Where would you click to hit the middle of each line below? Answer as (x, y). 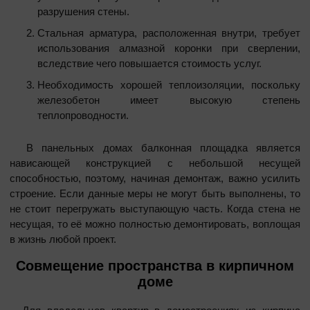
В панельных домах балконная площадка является (155, 147)
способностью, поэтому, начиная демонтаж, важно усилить (155, 178)
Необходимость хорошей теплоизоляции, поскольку (169, 84)
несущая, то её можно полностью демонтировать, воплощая (155, 224)
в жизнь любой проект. (63, 239)
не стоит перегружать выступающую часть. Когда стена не (155, 208)
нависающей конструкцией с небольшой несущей (155, 163)
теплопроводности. (83, 115)
